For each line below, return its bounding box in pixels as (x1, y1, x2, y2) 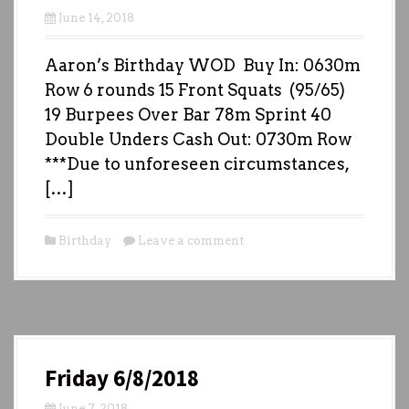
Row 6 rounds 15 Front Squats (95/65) (45, 79, 345, 100)
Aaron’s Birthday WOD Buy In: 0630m (45, 55, 361, 75)
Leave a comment (138, 233, 244, 247)
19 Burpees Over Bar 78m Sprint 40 (45, 104, 331, 124)
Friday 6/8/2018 (45, 362, 199, 393)
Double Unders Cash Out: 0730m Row (45, 129, 351, 149)
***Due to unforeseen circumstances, (45, 153, 349, 173)
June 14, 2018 (58, 10, 134, 25)
